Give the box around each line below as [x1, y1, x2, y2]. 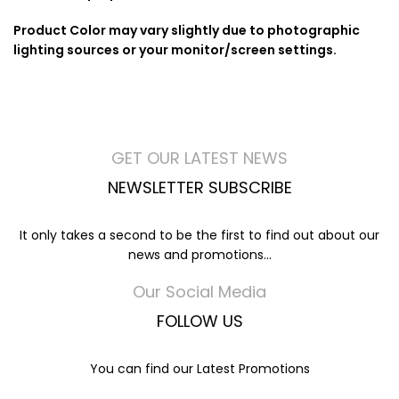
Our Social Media [133, 281, 266, 303]
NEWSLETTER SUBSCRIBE [107, 176, 292, 199]
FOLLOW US [156, 310, 243, 332]
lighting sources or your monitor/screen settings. [13, 41, 337, 59]
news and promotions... [127, 246, 272, 264]
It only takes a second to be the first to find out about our [20, 226, 379, 244]
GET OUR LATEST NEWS [111, 147, 288, 169]
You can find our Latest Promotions [89, 360, 310, 378]
